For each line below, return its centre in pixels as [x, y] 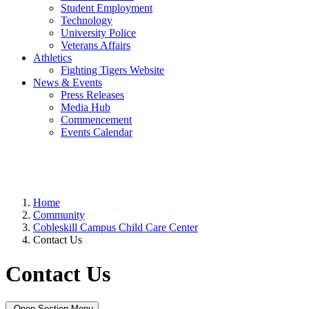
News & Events [68, 83]
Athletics [52, 58]
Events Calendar [97, 132]
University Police [98, 33]
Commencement [96, 120]
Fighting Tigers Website [112, 70]
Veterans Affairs [96, 46]
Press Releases [92, 95]
